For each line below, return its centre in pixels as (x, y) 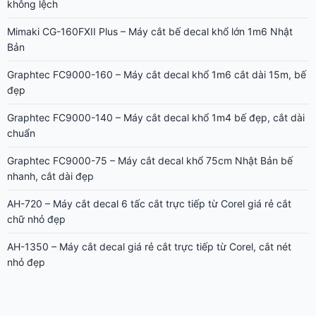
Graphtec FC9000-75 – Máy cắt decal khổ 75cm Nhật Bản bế (150, 160)
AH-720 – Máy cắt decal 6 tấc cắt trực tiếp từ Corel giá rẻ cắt (149, 203)
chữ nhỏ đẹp (36, 219)
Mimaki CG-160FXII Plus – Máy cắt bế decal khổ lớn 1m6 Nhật (150, 31)
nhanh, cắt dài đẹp (50, 176)
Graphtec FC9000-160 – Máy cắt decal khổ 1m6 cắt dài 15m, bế (157, 74)
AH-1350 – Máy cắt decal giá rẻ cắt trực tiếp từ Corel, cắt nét (149, 247)
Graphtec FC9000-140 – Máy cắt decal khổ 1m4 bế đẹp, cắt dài (156, 117)
